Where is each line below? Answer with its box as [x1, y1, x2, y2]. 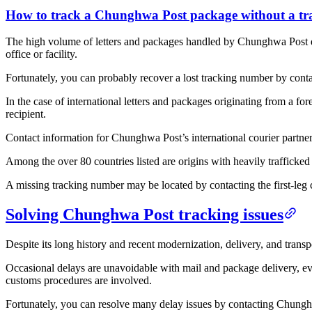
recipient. [6, 108, 46, 120]
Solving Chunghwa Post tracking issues [6, 205, 283, 224]
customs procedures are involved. [6, 274, 152, 287]
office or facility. [6, 48, 77, 61]
